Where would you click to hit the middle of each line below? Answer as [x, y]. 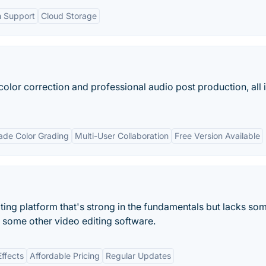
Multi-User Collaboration [122, 136]
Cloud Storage [69, 16]
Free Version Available [217, 136]
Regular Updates [138, 256]
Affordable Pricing [65, 256]
